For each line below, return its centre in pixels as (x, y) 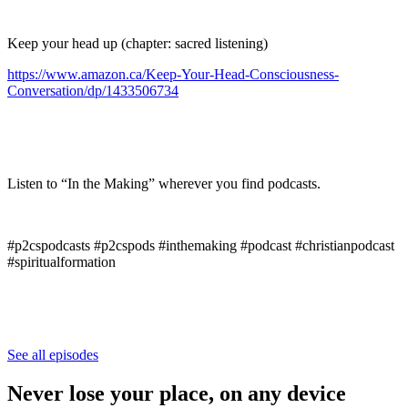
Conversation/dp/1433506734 (93, 90)
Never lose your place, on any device (177, 393)
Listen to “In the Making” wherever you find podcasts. (164, 183)
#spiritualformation (61, 261)
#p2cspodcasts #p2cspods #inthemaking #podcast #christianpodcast (201, 245)
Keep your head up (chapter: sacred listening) (138, 43)
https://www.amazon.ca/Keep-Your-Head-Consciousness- (173, 74)
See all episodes (53, 354)
